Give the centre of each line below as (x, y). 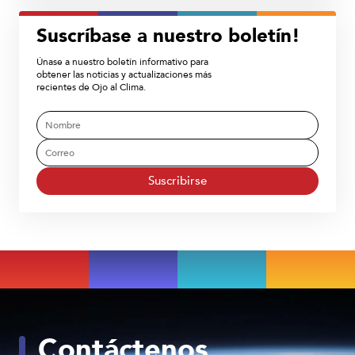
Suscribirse (177, 181)
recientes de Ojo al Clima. (91, 87)
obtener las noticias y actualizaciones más (124, 74)
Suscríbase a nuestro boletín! (168, 36)
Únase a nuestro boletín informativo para (122, 61)
